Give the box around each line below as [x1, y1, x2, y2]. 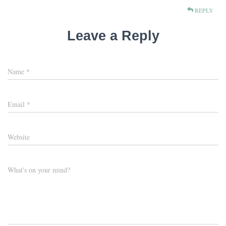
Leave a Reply [67, 28, 159, 44]
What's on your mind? [8, 165, 70, 175]
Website [8, 132, 30, 142]
